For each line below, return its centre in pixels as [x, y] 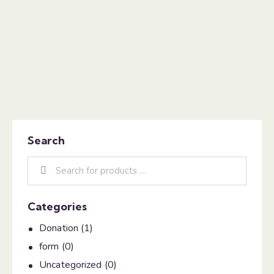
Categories [57, 206]
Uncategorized [71, 265]
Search [46, 141]
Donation [59, 228]
